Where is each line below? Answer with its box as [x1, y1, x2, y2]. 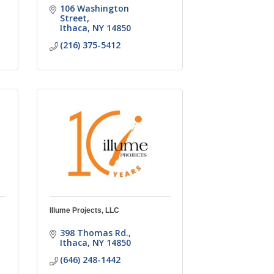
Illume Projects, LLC [49, 206, 119, 215]
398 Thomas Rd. [60, 226, 129, 239]
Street [60, 12, 87, 24]
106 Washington [60, 2, 130, 14]
